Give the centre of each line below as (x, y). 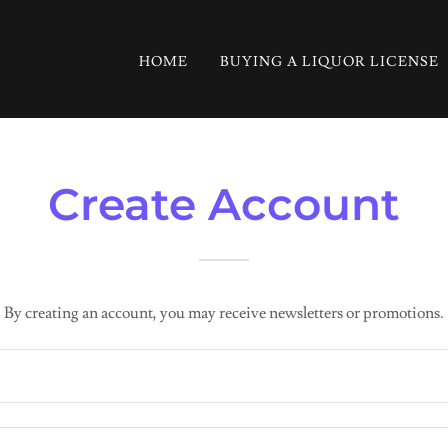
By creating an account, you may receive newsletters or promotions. (223, 313)
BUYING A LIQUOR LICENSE (330, 61)
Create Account (224, 204)
